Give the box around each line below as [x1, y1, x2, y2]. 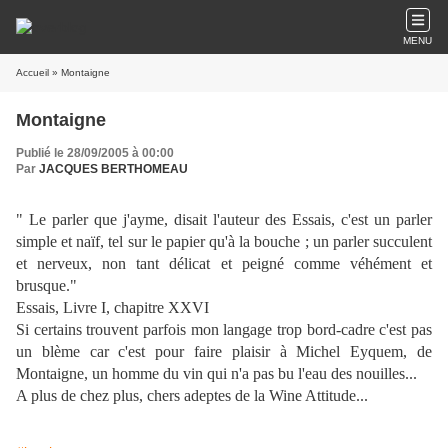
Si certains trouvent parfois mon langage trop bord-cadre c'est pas [16, 321, 432, 338]
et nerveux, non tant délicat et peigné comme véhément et [16, 255, 432, 272]
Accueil [16, 67, 49, 78]
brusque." [16, 277, 77, 294]
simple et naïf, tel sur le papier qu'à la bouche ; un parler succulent [16, 233, 432, 250]
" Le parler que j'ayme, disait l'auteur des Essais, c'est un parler [16, 211, 432, 228]
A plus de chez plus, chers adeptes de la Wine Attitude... [16, 387, 368, 404]
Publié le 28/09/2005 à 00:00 [16, 146, 174, 160]
